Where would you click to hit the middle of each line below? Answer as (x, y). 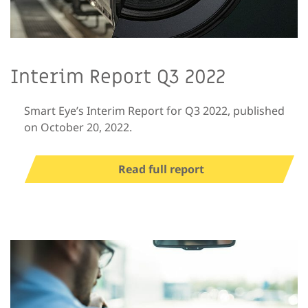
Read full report (161, 169)
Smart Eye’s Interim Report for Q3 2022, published (154, 110)
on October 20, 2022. (78, 127)
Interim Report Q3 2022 (118, 77)
